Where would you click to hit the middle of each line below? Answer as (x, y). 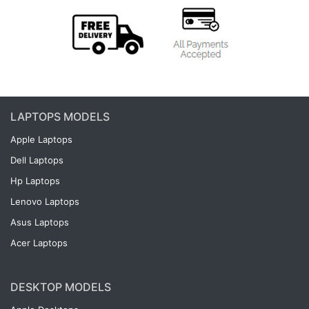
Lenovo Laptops (45, 201)
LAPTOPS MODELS (60, 117)
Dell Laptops (37, 160)
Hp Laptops (35, 181)
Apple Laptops (41, 139)
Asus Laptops (40, 222)
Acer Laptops (39, 243)
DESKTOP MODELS (61, 287)
